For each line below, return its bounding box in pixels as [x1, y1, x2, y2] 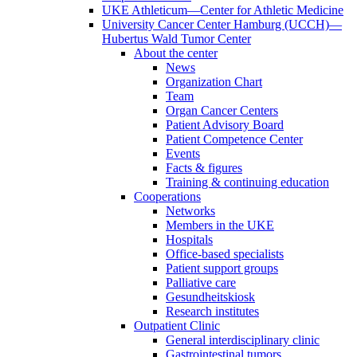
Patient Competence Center [166, 132, 303, 146]
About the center [134, 46, 218, 60]
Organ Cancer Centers [166, 104, 278, 117]
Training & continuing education [166, 175, 329, 189]
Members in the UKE [166, 218, 274, 232]
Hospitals [166, 233, 213, 246]
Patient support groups [166, 261, 278, 275]
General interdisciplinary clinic [166, 333, 320, 347]
